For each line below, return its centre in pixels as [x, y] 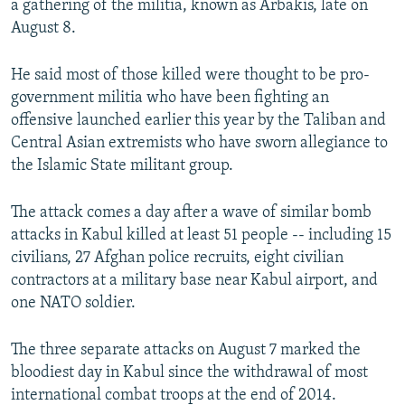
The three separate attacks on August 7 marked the [186, 351]
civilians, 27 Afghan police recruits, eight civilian [177, 259]
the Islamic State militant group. [122, 166]
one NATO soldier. [73, 304]
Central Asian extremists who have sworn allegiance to [199, 144]
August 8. [43, 29]
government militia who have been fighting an [170, 99]
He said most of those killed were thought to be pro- [190, 76]
